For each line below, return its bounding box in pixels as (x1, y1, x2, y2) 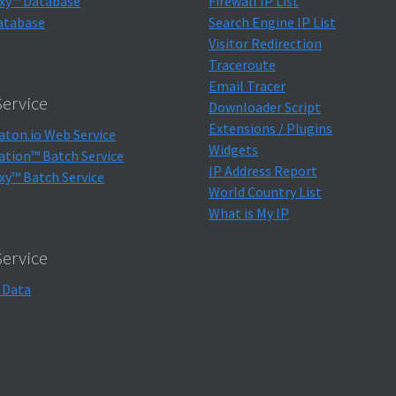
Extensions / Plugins (209, 119, 332, 137)
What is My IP (209, 204, 289, 222)
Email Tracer (209, 77, 286, 95)
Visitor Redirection (209, 34, 322, 52)
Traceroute (209, 56, 276, 73)
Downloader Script (209, 98, 321, 116)
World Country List (209, 183, 322, 201)
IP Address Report (209, 162, 317, 179)
